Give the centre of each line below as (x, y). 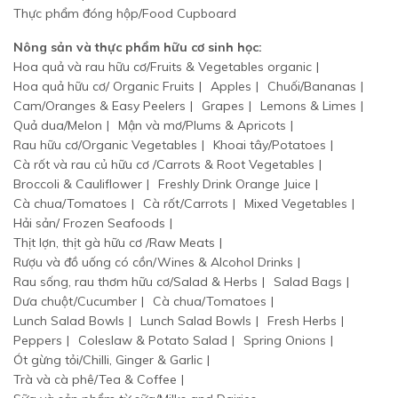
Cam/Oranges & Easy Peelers (99, 106)
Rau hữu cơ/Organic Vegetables (105, 145)
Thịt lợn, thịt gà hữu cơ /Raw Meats (114, 243)
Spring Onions (285, 341)
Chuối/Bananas (312, 87)
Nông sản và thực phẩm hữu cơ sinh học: (138, 48)
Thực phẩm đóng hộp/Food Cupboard (125, 14)
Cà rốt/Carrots (186, 204)
